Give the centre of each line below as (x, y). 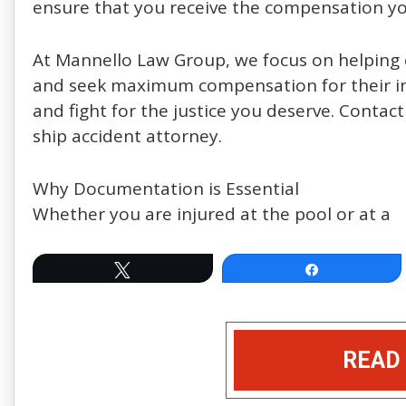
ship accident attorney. (127, 136)
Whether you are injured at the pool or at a (212, 214)
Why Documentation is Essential (166, 188)
